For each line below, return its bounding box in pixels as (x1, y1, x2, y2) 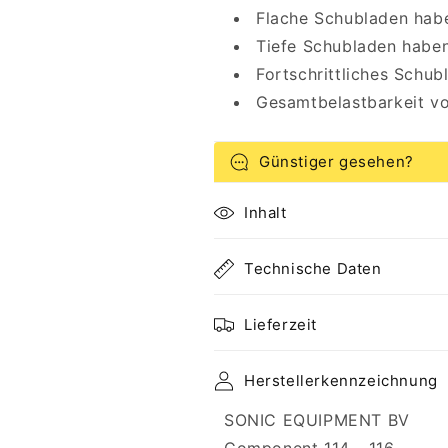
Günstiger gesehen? (259, 152, 414, 171)
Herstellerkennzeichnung (244, 371, 438, 390)
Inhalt (244, 203, 287, 222)
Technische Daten (244, 259, 382, 278)
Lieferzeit (244, 315, 317, 334)
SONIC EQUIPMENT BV (224, 410, 410, 430)
